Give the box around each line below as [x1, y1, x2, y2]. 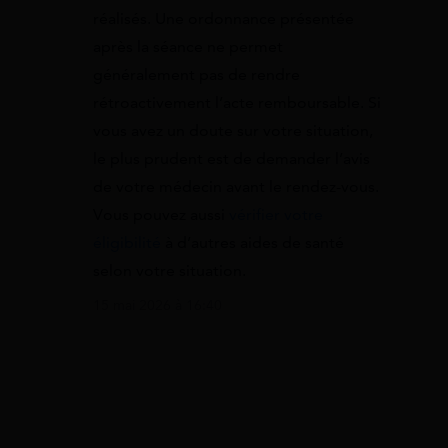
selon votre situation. [93, 260, 246, 281]
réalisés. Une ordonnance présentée [93, 8, 354, 29]
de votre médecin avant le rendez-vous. [93, 176, 379, 197]
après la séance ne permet [93, 36, 283, 57]
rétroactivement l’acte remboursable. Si [93, 92, 381, 113]
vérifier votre [229, 204, 323, 225]
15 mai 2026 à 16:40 [93, 296, 222, 314]
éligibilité [93, 232, 161, 253]
